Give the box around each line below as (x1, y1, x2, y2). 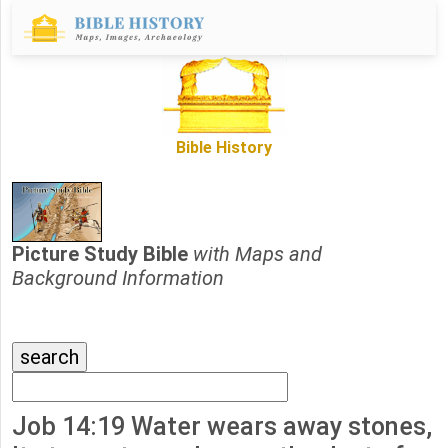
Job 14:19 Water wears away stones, (12, 412, 432, 442)
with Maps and (193, 242, 322, 267)
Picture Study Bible (12, 242, 193, 267)
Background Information (12, 266, 224, 291)
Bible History (176, 138, 272, 158)
